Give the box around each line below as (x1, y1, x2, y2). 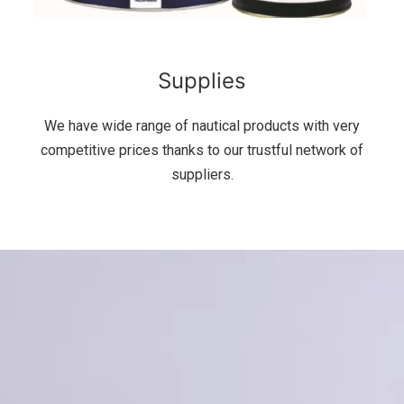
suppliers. (170, 166, 234, 184)
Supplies (158, 68, 246, 95)
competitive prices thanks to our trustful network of (41, 142, 363, 160)
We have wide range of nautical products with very (44, 117, 360, 135)
